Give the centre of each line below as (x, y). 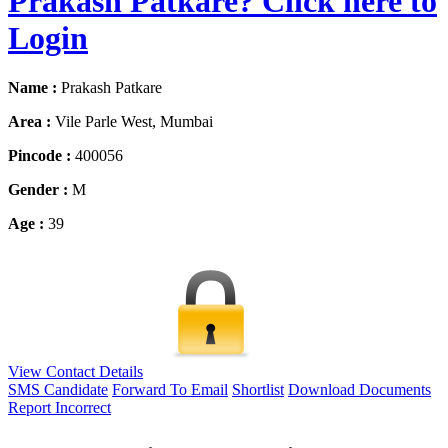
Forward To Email (170, 389)
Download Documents (359, 389)
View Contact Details (75, 371)
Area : (31, 121)
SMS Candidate (58, 389)
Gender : (40, 189)
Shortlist (258, 389)
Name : (34, 87)
